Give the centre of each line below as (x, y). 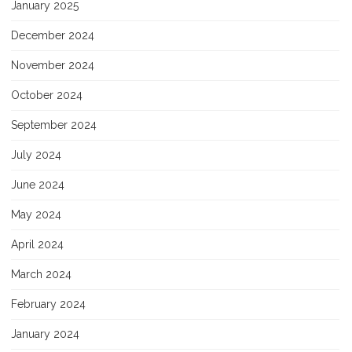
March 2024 (41, 274)
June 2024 (38, 184)
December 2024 (53, 35)
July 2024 (36, 154)
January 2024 (45, 334)
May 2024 (36, 214)
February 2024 (48, 304)
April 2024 (37, 244)
